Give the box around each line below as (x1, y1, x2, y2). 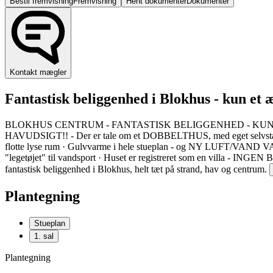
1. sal (34, 231, 54, 241)
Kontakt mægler (10, 68, 66, 77)
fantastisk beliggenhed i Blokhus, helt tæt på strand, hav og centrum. (5, 163, 267, 174)
